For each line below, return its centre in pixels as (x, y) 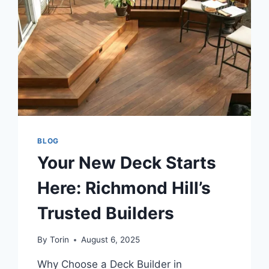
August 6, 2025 (110, 240)
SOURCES (110, 33)
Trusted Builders (106, 213)
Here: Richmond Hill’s (124, 188)
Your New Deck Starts (127, 162)
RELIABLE (109, 20)
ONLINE (105, 45)
